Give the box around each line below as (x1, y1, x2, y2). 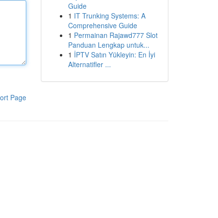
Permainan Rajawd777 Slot (73, 30, 158, 40)
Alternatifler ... (68, 59, 111, 69)
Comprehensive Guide (68, 20, 137, 30)
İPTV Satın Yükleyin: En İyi (73, 50, 155, 59)
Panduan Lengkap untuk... (68, 40, 149, 50)
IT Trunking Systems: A (73, 11, 145, 20)
